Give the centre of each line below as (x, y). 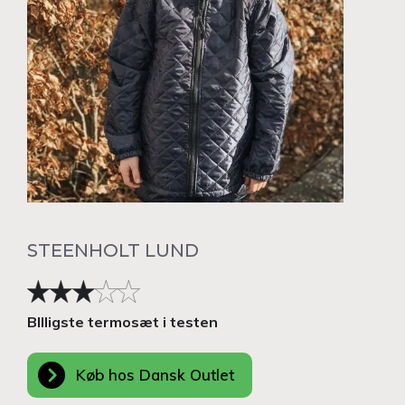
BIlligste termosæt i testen (122, 321)
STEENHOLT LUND (113, 250)
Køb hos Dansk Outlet (155, 375)
